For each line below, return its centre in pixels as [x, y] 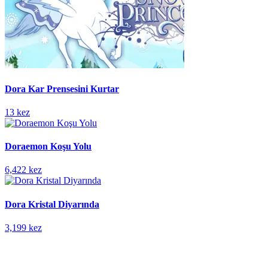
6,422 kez [23, 170]
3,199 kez [23, 227]
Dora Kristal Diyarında [52, 204]
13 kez [17, 112]
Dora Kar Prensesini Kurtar [62, 89]
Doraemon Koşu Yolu [48, 147]
